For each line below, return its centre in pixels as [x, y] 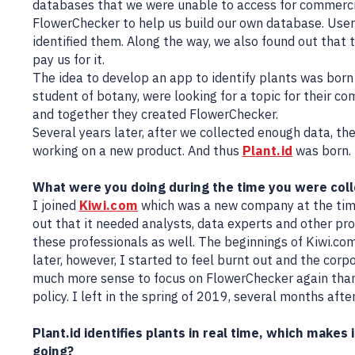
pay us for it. [68, 59]
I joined [55, 204]
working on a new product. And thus [137, 150]
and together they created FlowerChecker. [155, 113]
